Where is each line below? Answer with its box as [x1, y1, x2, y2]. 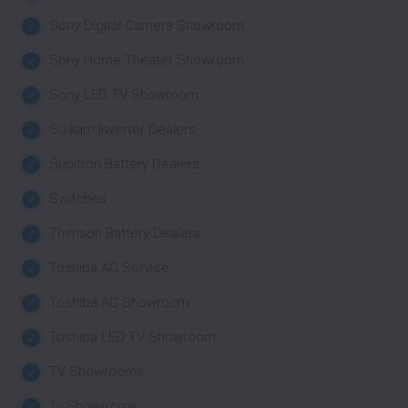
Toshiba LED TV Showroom [49, 329, 216, 345]
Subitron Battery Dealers [49, 156, 199, 172]
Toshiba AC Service [49, 260, 169, 276]
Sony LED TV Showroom [49, 87, 199, 103]
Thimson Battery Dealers [49, 225, 200, 241]
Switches [49, 190, 107, 207]
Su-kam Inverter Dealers [49, 121, 196, 138]
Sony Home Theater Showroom [49, 52, 244, 68]
